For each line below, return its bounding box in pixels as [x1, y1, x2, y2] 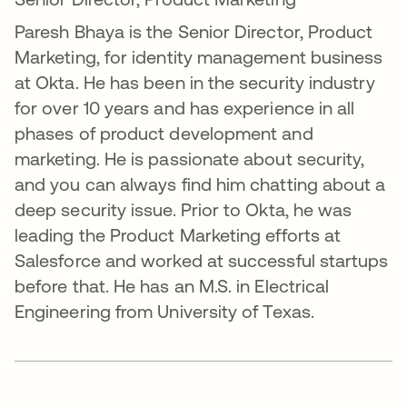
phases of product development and [15, 123, 313, 144]
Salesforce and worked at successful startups [15, 250, 389, 272]
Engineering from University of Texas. [15, 301, 314, 323]
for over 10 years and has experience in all [15, 97, 355, 119]
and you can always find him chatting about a [15, 174, 386, 195]
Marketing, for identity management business [15, 46, 383, 68]
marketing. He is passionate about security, [15, 148, 365, 170]
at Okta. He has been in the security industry [15, 72, 375, 94]
